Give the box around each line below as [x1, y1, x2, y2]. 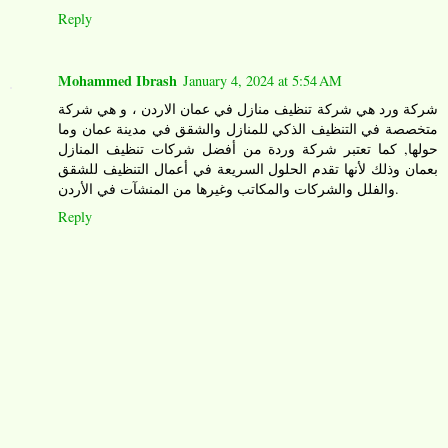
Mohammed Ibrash [58, 70, 177, 92]
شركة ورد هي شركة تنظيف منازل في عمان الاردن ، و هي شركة [58, 99, 438, 119]
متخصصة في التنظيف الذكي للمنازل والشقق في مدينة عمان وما [58, 119, 438, 139]
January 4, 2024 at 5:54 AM [183, 71, 342, 91]
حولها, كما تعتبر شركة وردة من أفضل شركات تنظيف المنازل [58, 139, 438, 159]
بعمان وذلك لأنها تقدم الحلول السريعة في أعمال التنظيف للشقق [58, 159, 438, 179]
